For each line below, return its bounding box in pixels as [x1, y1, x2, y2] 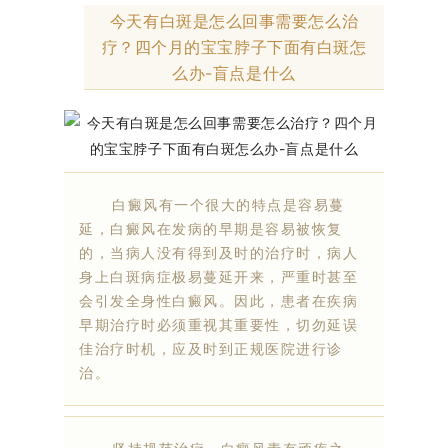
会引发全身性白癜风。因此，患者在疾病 [79, 291, 358, 309]
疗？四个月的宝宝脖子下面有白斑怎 [101, 36, 367, 57]
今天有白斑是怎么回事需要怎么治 [109, 10, 359, 31]
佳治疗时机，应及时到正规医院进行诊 [79, 339, 343, 357]
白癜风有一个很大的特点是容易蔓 [79, 195, 345, 213]
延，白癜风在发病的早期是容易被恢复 [79, 219, 343, 237]
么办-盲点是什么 [172, 62, 296, 83]
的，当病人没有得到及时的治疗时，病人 [79, 243, 358, 261]
